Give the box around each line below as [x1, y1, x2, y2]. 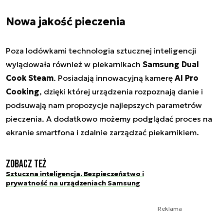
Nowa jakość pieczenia [6, 15, 126, 28]
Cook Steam [6, 73, 54, 83]
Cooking [6, 86, 39, 96]
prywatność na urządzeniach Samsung [6, 178, 140, 187]
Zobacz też [6, 157, 46, 171]
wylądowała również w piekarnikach [6, 59, 143, 69]
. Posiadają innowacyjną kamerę [54, 73, 175, 83]
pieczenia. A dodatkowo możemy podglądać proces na [6, 113, 212, 124]
